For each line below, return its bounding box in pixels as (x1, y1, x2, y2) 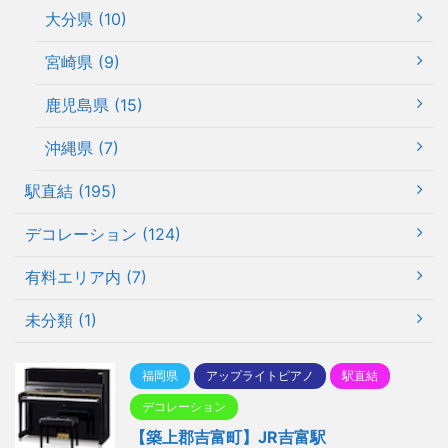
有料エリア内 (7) (25, 267, 147, 288)
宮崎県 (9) (45, 52, 120, 73)
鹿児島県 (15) (45, 95, 143, 116)
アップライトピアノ (206, 368, 314, 384)
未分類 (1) (25, 310, 97, 331)
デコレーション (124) (25, 224, 181, 245)
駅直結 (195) (25, 181, 117, 202)
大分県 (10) (45, 9, 127, 30)
